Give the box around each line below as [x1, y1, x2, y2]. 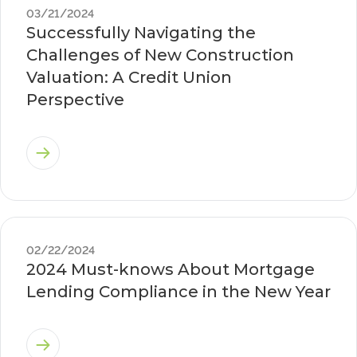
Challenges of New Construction [26, 45, 294, 65]
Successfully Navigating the [26, 23, 256, 42]
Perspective [26, 90, 124, 109]
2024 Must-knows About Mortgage [26, 260, 315, 279]
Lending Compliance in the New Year [26, 282, 331, 301]
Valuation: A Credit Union [26, 68, 232, 87]
